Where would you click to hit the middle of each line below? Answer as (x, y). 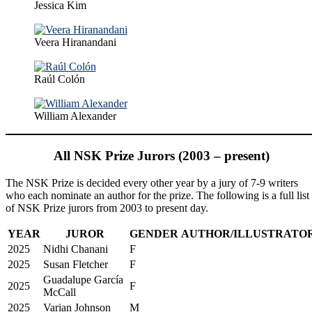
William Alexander (75, 116)
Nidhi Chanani (76, 249)
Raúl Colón (59, 79)
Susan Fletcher (76, 264)
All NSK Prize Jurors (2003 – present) (162, 156)
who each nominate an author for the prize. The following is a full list (157, 195)
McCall (60, 292)
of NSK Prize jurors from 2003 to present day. (107, 208)
